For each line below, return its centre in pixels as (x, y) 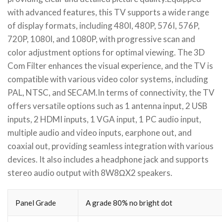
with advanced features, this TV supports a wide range (108, 12)
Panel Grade (36, 203)
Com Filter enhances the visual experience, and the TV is (110, 66)
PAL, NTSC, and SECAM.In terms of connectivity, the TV (111, 92)
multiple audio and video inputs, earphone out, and (100, 133)
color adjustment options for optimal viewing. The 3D (106, 52)
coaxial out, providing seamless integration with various (111, 146)
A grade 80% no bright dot (129, 203)
